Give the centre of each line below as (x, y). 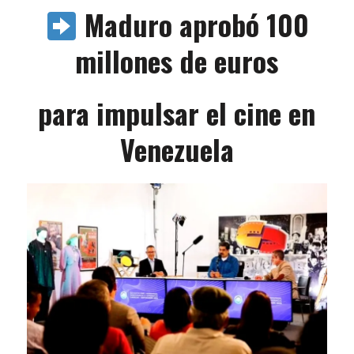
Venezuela (177, 149)
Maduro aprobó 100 (196, 24)
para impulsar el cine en (177, 113)
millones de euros (177, 61)
